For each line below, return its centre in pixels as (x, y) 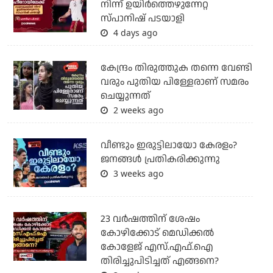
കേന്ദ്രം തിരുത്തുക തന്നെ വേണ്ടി (176, 68)
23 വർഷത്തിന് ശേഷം (150, 219)
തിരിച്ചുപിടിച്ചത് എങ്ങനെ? (159, 261)
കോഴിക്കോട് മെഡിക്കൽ (157, 233)
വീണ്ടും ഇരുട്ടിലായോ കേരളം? (168, 146)
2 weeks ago (137, 110)
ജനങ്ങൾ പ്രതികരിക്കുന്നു (160, 160)
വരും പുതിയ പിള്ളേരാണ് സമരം (174, 82)
